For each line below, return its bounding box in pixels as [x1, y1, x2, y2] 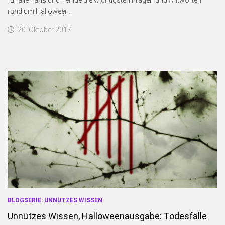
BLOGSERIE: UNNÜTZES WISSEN [8, 196, 102, 204]
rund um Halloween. [8, 7, 70, 15]
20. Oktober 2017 [18, 25, 71, 34]
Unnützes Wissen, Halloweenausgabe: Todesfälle [8, 210, 207, 221]
